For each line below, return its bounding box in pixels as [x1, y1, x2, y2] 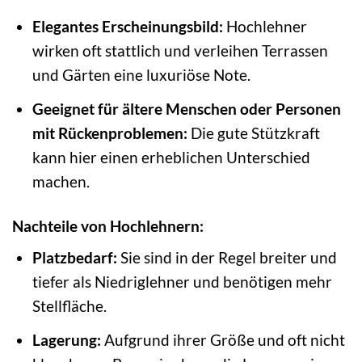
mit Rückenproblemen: [32, 123, 187, 142]
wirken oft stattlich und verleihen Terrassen [32, 41, 328, 61]
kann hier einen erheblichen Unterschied [32, 147, 310, 166]
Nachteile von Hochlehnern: [12, 216, 204, 235]
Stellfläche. [32, 297, 107, 316]
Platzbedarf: [32, 248, 117, 267]
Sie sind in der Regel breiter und [116, 248, 337, 267]
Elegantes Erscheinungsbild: [32, 17, 223, 36]
